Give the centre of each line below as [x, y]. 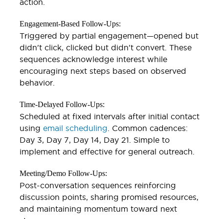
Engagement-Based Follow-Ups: [70, 23]
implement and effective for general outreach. [107, 151]
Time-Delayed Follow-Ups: [62, 104]
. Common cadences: [148, 128]
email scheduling [74, 128]
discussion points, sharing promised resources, [109, 197]
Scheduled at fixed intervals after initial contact [109, 116]
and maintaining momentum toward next [98, 208]
